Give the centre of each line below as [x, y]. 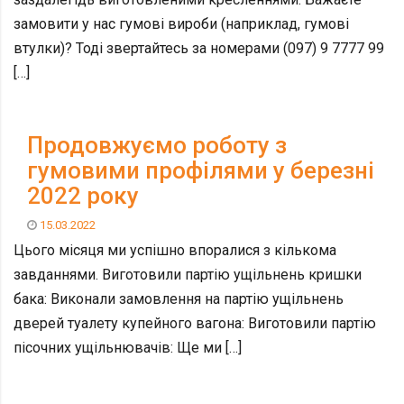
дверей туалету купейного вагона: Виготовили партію [195, 323]
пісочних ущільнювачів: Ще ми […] [128, 347]
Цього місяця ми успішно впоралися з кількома [175, 250]
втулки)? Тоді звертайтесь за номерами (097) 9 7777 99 [199, 48]
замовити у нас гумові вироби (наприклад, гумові [181, 24]
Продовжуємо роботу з [157, 145]
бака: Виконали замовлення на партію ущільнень [179, 298]
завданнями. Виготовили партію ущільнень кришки [188, 274]
